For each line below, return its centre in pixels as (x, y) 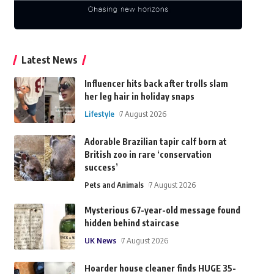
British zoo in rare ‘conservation (148, 155)
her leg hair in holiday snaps (139, 97)
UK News (100, 241)
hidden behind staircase (131, 223)
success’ (101, 168)
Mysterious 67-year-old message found (162, 210)
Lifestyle (99, 114)
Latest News (49, 60)
